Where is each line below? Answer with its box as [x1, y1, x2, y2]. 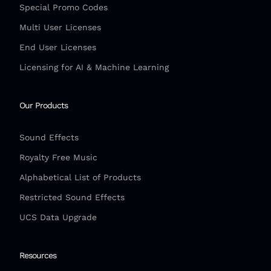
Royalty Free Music [19, 152, 97, 163]
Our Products [19, 100, 68, 111]
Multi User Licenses [19, 22, 101, 33]
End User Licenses [19, 42, 96, 53]
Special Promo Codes [19, 2, 108, 13]
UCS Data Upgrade [19, 212, 97, 223]
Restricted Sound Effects [19, 192, 125, 203]
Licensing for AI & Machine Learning [19, 62, 169, 73]
